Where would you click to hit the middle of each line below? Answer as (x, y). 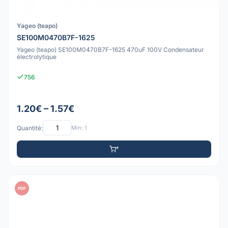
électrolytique (37, 56)
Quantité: (30, 128)
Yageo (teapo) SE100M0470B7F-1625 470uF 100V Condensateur (110, 49)
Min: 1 (79, 127)
